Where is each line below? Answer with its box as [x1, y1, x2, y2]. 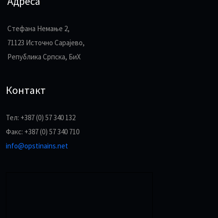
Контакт [6, 83, 46, 97]
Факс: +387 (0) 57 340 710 [6, 127, 79, 137]
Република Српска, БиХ [7, 52, 81, 62]
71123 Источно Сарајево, [7, 38, 85, 48]
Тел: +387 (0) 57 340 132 [6, 113, 75, 123]
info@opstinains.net [6, 141, 68, 151]
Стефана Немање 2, [7, 24, 70, 34]
